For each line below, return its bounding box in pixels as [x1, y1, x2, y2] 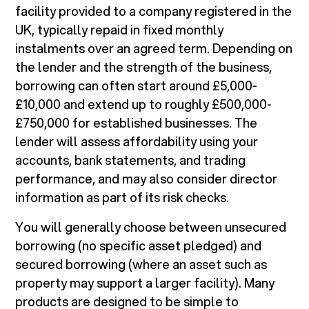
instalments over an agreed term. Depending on [15, 39, 293, 58]
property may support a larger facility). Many [15, 274, 275, 292]
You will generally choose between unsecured [15, 218, 287, 237]
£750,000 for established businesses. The [15, 114, 258, 132]
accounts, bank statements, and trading [15, 151, 246, 170]
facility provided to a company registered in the [15, 2, 292, 21]
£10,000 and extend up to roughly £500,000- [15, 95, 272, 114]
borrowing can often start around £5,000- [15, 77, 258, 95]
